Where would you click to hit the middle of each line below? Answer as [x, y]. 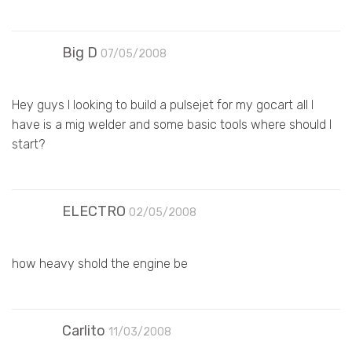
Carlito [84, 330]
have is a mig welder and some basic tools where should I [172, 124]
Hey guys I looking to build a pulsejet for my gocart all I [163, 104]
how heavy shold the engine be [100, 263]
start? [28, 144]
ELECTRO [94, 211]
